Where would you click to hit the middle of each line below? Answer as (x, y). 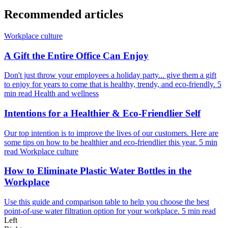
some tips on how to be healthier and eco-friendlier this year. (102, 142)
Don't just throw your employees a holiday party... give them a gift (110, 75)
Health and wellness (66, 94)
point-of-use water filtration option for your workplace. (93, 211)
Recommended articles (64, 14)
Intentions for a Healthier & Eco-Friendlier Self (102, 113)
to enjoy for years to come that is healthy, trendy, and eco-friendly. (111, 84)
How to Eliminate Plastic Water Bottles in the (98, 171)
